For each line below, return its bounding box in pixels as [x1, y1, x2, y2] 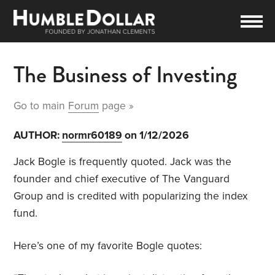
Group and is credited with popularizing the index [14, 190, 249, 203]
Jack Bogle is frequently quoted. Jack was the [14, 155, 232, 169]
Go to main [14, 99, 69, 113]
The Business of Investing [14, 58, 238, 92]
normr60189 [62, 129, 123, 142]
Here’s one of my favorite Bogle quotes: [14, 239, 203, 253]
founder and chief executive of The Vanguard [14, 172, 230, 186]
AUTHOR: [14, 129, 63, 142]
